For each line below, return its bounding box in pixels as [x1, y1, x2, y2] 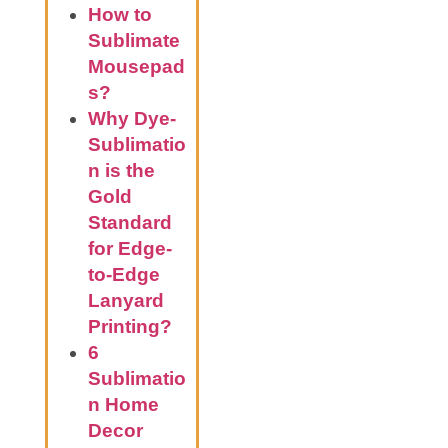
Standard [88, 212, 172, 234]
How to [88, 4, 152, 26]
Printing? [88, 316, 172, 338]
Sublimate [88, 30, 180, 52]
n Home [88, 394, 159, 416]
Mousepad [88, 56, 185, 78]
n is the [88, 160, 155, 182]
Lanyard [88, 290, 164, 312]
